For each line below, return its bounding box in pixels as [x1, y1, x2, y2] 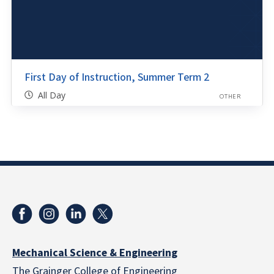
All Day [37, 89, 65, 102]
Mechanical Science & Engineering [12, 245, 177, 261]
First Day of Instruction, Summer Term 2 [24, 69, 209, 85]
